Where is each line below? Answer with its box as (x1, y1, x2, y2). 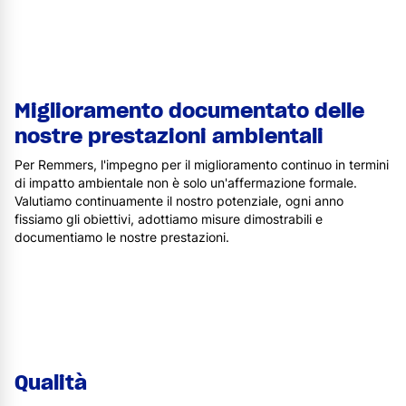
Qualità (14, 370, 87, 396)
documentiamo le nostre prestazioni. (14, 229, 229, 246)
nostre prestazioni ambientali (14, 123, 324, 150)
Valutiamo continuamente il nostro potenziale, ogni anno (14, 193, 343, 209)
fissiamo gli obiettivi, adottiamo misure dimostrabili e (14, 211, 323, 227)
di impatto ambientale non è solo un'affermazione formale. (14, 175, 357, 191)
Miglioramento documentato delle (14, 98, 364, 124)
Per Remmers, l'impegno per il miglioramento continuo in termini (14, 157, 389, 173)
